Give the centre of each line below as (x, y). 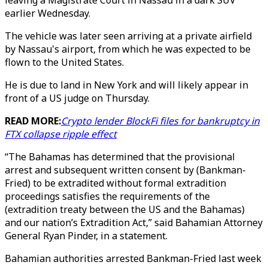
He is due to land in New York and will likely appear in (127, 85)
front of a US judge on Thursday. (77, 98)
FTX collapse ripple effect (61, 134)
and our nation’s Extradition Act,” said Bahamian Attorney (134, 223)
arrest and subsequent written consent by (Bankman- (125, 170)
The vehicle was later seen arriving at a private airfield (128, 36)
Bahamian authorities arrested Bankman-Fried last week (133, 258)
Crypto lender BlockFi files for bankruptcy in (160, 121)
